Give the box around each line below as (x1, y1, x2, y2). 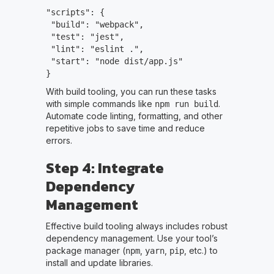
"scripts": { (45, 7, 105, 17)
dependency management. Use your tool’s (45, 232, 218, 243)
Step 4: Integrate (45, 157, 164, 179)
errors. (45, 135, 72, 146)
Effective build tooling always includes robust (45, 220, 228, 231)
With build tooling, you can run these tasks (45, 86, 217, 97)
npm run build (154, 98, 218, 109)
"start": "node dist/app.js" (45, 56, 183, 66)
